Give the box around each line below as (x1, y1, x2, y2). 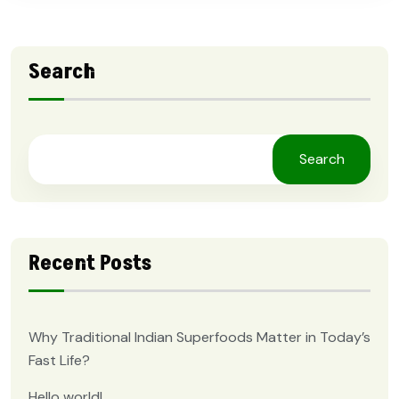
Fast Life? (28, 350, 90, 370)
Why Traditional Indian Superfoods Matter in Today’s (28, 327, 370, 346)
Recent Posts (28, 248, 151, 278)
